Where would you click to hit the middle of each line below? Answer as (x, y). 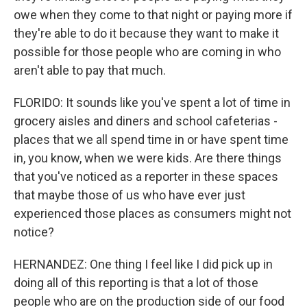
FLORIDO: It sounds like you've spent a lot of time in (152, 102)
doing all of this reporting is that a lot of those (136, 283)
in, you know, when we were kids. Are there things (148, 158)
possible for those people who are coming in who (147, 52)
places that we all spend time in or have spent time (151, 139)
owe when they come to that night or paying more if (153, 15)
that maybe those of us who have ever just (130, 195)
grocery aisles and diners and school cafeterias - (146, 121)
